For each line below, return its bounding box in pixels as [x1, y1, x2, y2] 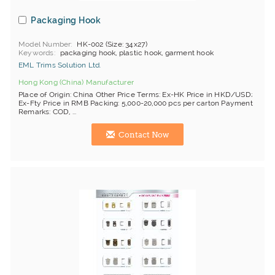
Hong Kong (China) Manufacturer [18, 78, 134, 87]
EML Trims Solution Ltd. [18, 61, 101, 69]
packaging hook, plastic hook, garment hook [60, 48, 214, 57]
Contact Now [117, 130, 169, 139]
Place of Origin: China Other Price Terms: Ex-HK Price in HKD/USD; [18, 90, 254, 99]
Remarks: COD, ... [18, 107, 77, 116]
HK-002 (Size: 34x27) [77, 40, 148, 48]
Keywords [18, 48, 54, 57]
